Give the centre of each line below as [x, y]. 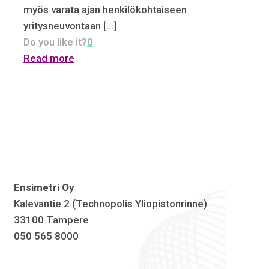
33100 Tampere [51, 220]
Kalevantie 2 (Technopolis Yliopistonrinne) [110, 204]
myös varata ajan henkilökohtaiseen [105, 10]
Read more [49, 59]
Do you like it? [55, 42]
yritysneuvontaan [62, 26]
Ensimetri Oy [44, 188]
